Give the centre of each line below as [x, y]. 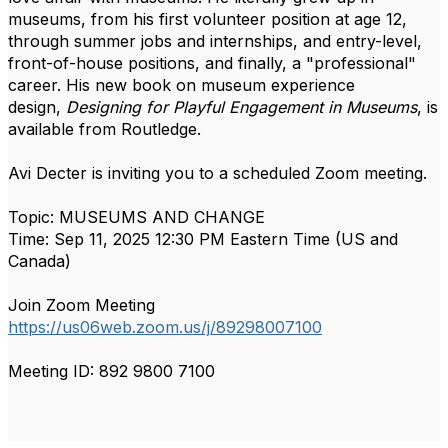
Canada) [39, 261]
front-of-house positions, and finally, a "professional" [212, 63]
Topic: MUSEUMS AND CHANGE [136, 217]
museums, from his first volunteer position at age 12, [207, 19]
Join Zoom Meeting [81, 305]
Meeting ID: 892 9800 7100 [111, 371]
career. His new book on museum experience [181, 85]
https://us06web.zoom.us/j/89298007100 [165, 327]
